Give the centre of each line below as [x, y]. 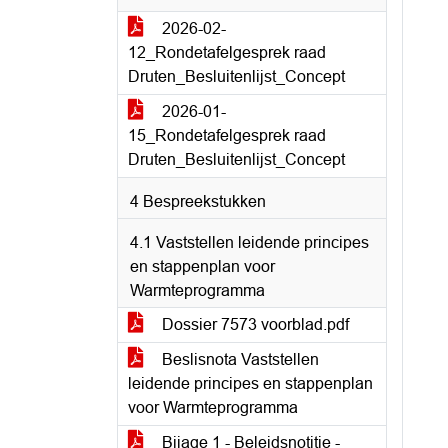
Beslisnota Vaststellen [238, 359]
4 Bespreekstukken [198, 201]
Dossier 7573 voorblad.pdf [253, 324]
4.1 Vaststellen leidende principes [249, 242]
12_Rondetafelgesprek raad [227, 52]
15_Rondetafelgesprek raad [227, 135]
